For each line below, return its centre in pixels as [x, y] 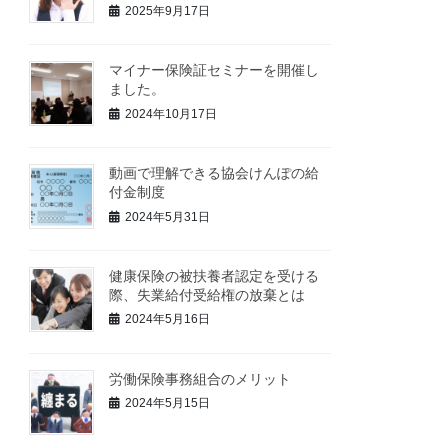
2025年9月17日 [168, 10]
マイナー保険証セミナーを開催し [214, 70]
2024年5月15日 [168, 403]
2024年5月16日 [168, 319]
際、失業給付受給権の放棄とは [207, 294]
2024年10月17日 [171, 113]
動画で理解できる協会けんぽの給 [214, 172]
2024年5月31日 [168, 216]
